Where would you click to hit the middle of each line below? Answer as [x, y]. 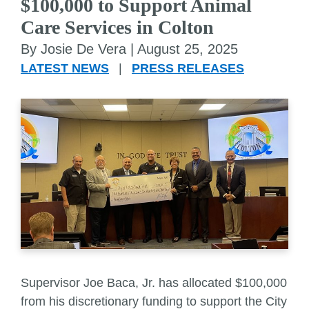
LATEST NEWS [65, 68]
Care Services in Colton [117, 27]
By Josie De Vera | [79, 49]
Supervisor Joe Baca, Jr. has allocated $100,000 [154, 283]
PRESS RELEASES [188, 68]
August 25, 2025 [188, 49]
